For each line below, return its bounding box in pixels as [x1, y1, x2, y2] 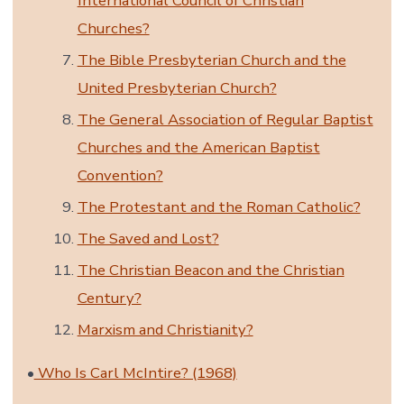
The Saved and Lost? [77, 227, 219, 249]
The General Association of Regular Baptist [77, 108, 373, 130]
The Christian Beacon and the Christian [77, 259, 344, 280]
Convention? [77, 164, 163, 186]
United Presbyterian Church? [77, 77, 277, 98]
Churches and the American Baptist [77, 136, 320, 158]
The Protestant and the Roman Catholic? [77, 196, 361, 217]
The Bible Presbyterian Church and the [77, 49, 346, 70]
